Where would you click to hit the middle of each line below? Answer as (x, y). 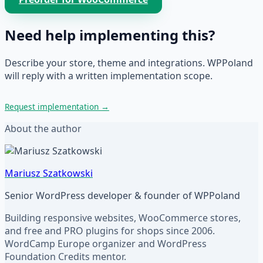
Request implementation (53, 107)
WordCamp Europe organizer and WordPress (106, 244)
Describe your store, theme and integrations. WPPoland (129, 63)
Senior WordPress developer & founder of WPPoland (122, 195)
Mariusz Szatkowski (49, 173)
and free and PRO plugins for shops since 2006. (110, 231)
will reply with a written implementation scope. (109, 76)
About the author (43, 129)
